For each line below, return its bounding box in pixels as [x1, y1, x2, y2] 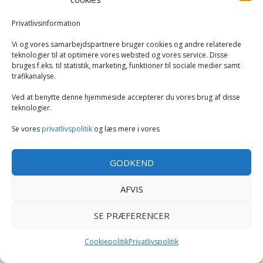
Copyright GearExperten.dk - [15, 159, 123, 170]
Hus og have [25, 48, 75, 59]
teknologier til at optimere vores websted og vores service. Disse [12, 50, 228, 60]
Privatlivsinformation [12, 18, 80, 29]
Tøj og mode [25, 77, 77, 88]
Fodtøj [42, 106, 69, 117]
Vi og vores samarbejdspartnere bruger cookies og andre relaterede [12, 39, 241, 50]
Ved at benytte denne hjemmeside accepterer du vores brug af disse [12, 92, 240, 103]
